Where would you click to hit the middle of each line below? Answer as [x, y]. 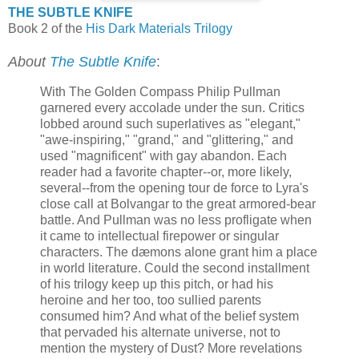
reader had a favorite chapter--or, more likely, [166, 172]
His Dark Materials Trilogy [159, 29]
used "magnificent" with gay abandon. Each [163, 156]
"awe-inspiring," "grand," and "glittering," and [167, 140]
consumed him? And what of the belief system [169, 317]
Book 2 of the [47, 29]
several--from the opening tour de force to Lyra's [174, 188]
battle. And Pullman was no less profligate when [176, 220]
